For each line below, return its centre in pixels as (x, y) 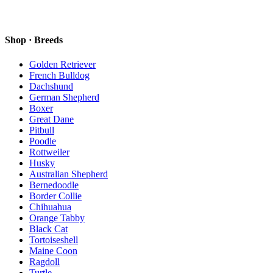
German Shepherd (64, 97)
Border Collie (55, 196)
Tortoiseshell (54, 239)
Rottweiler (49, 152)
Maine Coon (53, 250)
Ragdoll (44, 261)
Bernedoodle (54, 185)
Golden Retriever (62, 64)
